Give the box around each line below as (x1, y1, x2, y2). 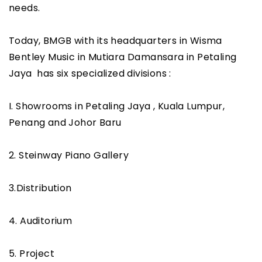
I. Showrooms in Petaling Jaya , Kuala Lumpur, (9, 99, 225, 113)
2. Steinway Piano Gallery (9, 149, 129, 163)
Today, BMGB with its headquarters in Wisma (9, 34, 222, 48)
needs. (9, 1, 40, 15)
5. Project (9, 247, 54, 261)
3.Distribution (9, 181, 72, 195)
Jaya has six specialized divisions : (9, 67, 171, 81)
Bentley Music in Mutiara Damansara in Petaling (9, 50, 237, 64)
